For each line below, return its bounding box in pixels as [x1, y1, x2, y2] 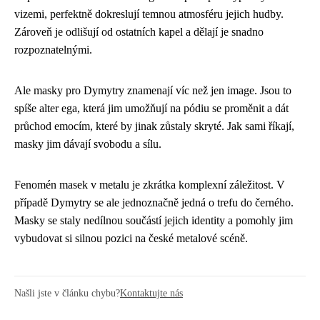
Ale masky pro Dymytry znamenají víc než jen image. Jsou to [14, 84, 291, 97]
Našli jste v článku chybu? [14, 287, 120, 299]
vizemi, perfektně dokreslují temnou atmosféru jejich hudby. [14, 8, 284, 21]
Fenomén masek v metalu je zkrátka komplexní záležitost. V [14, 179, 285, 191]
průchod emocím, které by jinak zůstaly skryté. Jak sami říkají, [14, 120, 294, 133]
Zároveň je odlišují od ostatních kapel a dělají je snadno [14, 26, 264, 39]
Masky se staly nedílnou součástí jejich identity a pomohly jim [14, 214, 293, 227]
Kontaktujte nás [120, 287, 183, 299]
